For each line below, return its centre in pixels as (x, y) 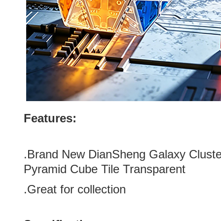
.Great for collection (75, 189)
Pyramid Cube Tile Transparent (105, 169)
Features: (50, 118)
